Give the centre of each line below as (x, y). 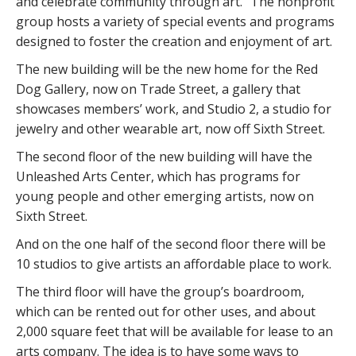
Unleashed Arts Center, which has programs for (158, 176)
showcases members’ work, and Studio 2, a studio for (174, 108)
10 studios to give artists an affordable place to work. (174, 263)
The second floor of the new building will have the (164, 156)
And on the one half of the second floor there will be (171, 244)
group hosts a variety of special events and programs (175, 21)
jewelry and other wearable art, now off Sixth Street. (170, 128)
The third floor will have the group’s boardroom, (160, 291)
